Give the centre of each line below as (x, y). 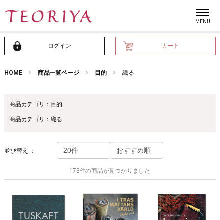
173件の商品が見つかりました (110, 171)
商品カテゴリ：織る (36, 119)
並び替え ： (20, 151)
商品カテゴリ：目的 (36, 104)
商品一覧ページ (58, 73)
